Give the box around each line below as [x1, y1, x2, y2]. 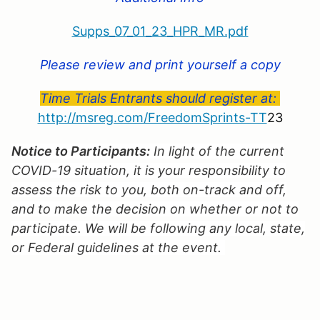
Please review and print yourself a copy [39, 56, 281, 72]
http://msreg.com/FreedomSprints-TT [37, 109, 267, 125]
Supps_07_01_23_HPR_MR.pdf [71, 23, 249, 39]
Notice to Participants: [11, 143, 150, 159]
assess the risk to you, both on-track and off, [11, 181, 286, 197]
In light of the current [150, 143, 284, 159]
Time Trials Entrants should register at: [40, 90, 280, 106]
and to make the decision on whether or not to [11, 201, 299, 216]
